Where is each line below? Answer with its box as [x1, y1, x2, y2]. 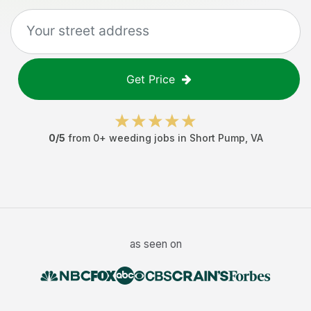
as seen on [129, 237, 182, 251]
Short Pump [189, 132, 245, 144]
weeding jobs [108, 132, 175, 144]
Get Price [126, 72, 175, 86]
